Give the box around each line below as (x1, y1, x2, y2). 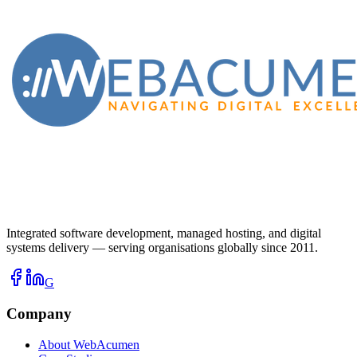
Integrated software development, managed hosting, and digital (6, 226, 321, 241)
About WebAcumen (38, 337, 139, 351)
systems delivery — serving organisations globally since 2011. (6, 241, 318, 255)
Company (6, 305, 72, 323)
